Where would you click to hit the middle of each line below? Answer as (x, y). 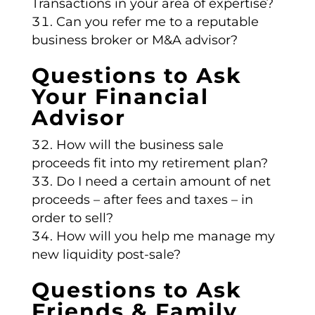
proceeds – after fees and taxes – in (142, 200)
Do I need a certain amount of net (163, 182)
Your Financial (120, 97)
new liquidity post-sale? (106, 255)
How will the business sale (140, 145)
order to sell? (72, 218)
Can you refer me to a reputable (157, 22)
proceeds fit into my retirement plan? (149, 163)
